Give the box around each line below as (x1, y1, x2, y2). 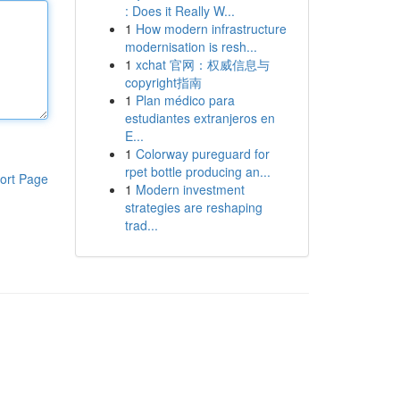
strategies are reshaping (124, 198, 262, 216)
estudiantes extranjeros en (124, 109, 275, 127)
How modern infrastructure (135, 20, 287, 37)
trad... (124, 216, 158, 234)
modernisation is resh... (124, 37, 257, 55)
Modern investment (135, 180, 245, 198)
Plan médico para (135, 91, 235, 109)
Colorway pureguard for (135, 145, 270, 162)
